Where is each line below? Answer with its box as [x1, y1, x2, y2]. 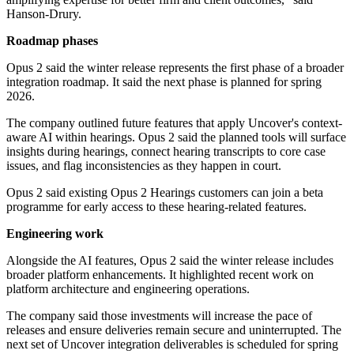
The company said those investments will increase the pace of [6, 309, 312, 323]
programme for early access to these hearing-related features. [6, 200, 307, 214]
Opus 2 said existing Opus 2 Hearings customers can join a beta [6, 186, 323, 200]
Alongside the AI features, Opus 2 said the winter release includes [6, 254, 333, 268]
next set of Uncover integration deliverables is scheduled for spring [6, 337, 338, 352]
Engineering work [6, 227, 104, 241]
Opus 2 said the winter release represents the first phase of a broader [6, 61, 344, 75]
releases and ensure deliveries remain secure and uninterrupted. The [6, 323, 341, 337]
